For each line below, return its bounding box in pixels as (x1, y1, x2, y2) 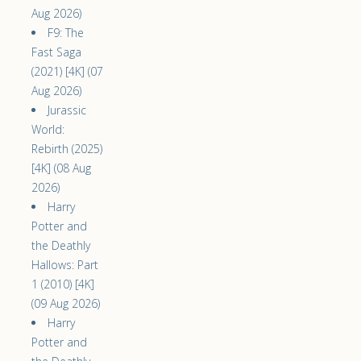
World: (31, 121, 64, 137)
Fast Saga (31, 44, 81, 60)
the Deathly (31, 237, 90, 253)
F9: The (48, 24, 84, 40)
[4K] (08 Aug (31, 160, 91, 176)
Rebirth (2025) (31, 140, 102, 156)
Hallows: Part (31, 256, 98, 272)
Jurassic (48, 102, 86, 118)
